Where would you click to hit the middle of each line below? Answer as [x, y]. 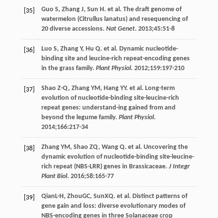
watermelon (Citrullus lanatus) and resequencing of [114, 19]
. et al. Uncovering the [156, 147]
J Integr [179, 166]
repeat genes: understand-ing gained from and [108, 108]
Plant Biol [54, 176]
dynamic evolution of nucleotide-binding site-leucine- [118, 157]
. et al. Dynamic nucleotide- [139, 49]
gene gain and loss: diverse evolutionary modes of [113, 206]
